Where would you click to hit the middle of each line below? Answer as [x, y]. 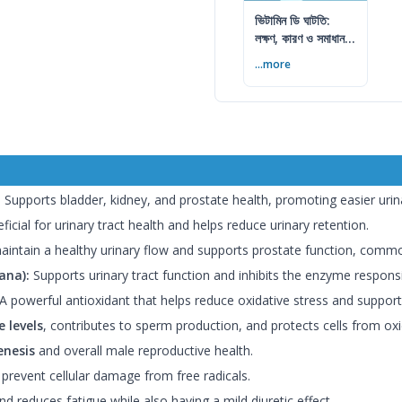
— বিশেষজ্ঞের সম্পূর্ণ [297, 56]
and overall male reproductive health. [144, 350]
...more [273, 64]
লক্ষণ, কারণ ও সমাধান [300, 38]
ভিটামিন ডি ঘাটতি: [293, 20]
